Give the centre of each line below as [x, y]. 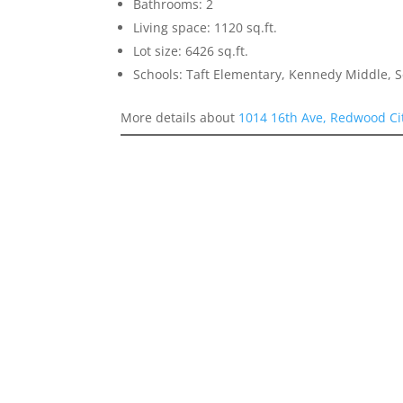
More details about [180, 117]
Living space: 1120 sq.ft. [206, 27]
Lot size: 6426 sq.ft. [191, 51]
